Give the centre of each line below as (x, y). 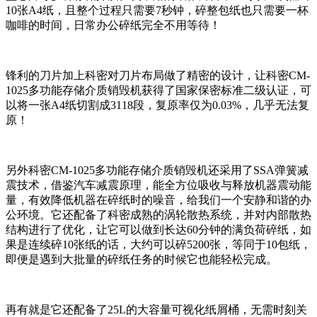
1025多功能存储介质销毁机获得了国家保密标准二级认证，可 (158, 91)
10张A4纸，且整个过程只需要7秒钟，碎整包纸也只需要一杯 (157, 11)
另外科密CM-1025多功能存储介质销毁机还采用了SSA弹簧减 (157, 171)
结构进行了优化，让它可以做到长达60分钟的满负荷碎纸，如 (158, 230)
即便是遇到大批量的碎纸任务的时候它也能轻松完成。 (142, 260)
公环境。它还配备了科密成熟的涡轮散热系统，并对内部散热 (158, 215)
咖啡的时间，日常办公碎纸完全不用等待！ (113, 25)
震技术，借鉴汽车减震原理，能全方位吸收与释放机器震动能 (158, 185)
